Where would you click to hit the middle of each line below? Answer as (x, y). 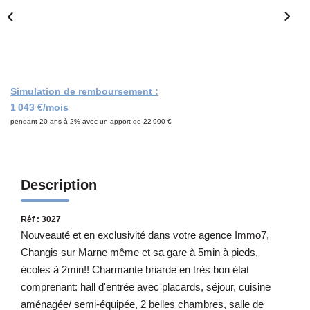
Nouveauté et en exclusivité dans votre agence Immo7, (145, 235)
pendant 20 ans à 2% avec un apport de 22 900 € (91, 121)
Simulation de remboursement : (84, 91)
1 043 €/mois (39, 107)
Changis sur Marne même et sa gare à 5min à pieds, (139, 252)
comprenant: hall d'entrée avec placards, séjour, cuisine (146, 286)
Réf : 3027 (41, 219)
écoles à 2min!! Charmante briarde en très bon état (135, 269)
